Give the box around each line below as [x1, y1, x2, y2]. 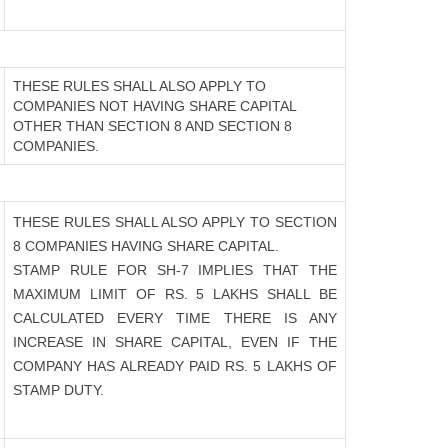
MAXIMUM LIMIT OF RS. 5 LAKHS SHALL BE [13, 286, 337, 302]
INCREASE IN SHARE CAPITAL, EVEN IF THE [13, 334, 337, 350]
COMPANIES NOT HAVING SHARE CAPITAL [13, 98, 297, 114]
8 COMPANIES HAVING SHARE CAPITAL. [13, 238, 279, 254]
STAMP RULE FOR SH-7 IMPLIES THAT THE [13, 262, 337, 278]
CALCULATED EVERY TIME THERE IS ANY [13, 310, 337, 326]
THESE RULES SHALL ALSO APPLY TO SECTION [13, 214, 337, 230]
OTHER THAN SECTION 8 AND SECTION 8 [13, 118, 292, 134]
